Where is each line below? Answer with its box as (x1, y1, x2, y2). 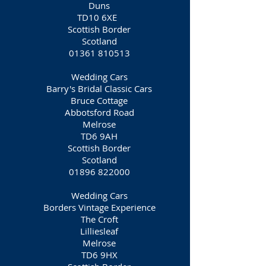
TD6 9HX (81, 249, 118, 261)
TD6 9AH (81, 130, 118, 142)
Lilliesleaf (80, 225, 118, 237)
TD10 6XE (77, 11, 122, 23)
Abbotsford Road (64, 106, 134, 118)
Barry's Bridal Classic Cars (46, 83, 152, 94)
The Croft (80, 213, 118, 225)
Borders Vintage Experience (43, 201, 156, 213)
